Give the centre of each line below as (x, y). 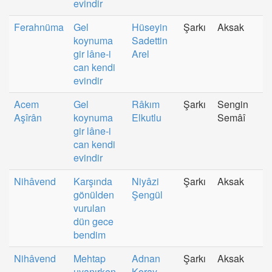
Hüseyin (150, 27)
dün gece (93, 221)
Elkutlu (147, 117)
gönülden (94, 195)
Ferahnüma (39, 27)
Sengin (233, 104)
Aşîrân (28, 117)
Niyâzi (145, 181)
